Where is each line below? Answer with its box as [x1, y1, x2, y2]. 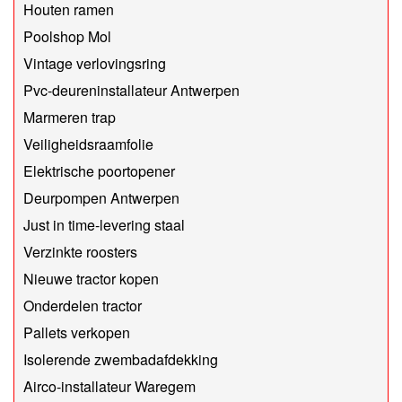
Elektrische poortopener [23, 161, 175, 182]
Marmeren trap [23, 107, 116, 128]
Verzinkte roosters [23, 241, 137, 263]
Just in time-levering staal [23, 214, 185, 236]
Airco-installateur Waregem [23, 376, 196, 398]
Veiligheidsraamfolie [23, 134, 153, 155]
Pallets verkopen [23, 322, 130, 344]
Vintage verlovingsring [23, 53, 166, 74]
